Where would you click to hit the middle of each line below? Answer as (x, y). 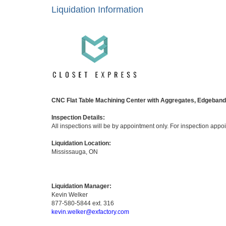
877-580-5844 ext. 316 (83, 203)
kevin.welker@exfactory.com (90, 212)
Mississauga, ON (75, 152)
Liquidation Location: (81, 143)
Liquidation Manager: (81, 186)
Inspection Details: (78, 118)
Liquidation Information (97, 10)
